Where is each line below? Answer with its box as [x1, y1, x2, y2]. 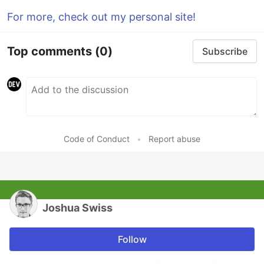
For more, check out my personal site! [7, 11, 196, 24]
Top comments [7, 44, 95, 58]
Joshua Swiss [42, 202, 113, 214]
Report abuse [148, 134, 200, 144]
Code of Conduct [64, 134, 130, 144]
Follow [117, 233, 147, 246]
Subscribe [202, 45, 247, 58]
